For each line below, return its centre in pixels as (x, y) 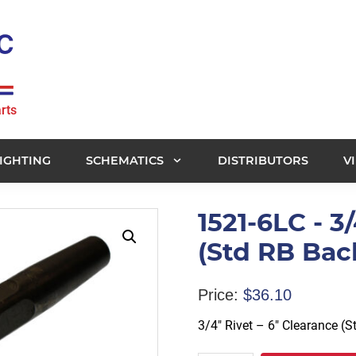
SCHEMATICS (125, 160)
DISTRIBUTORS (263, 160)
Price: (218, 294)
